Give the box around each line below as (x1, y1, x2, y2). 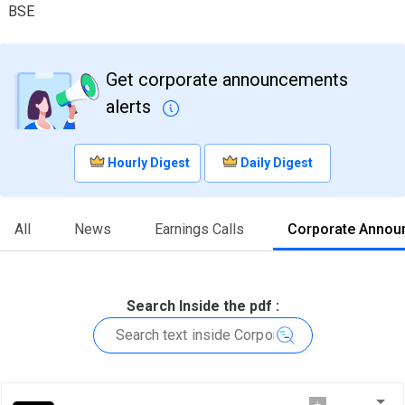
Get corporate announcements (106, 69, 348, 91)
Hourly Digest (108, 155, 190, 170)
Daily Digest (240, 155, 313, 170)
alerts (106, 96, 155, 118)
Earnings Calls (155, 220, 244, 238)
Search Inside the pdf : (126, 297, 279, 315)
